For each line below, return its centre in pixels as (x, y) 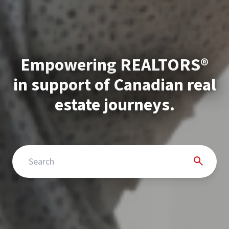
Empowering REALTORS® (114, 64)
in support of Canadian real (114, 84)
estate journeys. (114, 104)
